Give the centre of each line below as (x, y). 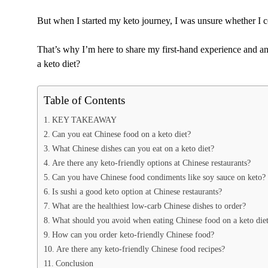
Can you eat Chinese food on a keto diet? (121, 134)
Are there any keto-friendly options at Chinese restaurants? (151, 163)
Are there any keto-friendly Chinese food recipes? (140, 249)
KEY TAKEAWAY (84, 120)
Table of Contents (84, 100)
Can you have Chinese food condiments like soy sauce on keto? (159, 177)
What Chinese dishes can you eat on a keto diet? (133, 149)
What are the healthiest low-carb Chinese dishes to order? (149, 206)
